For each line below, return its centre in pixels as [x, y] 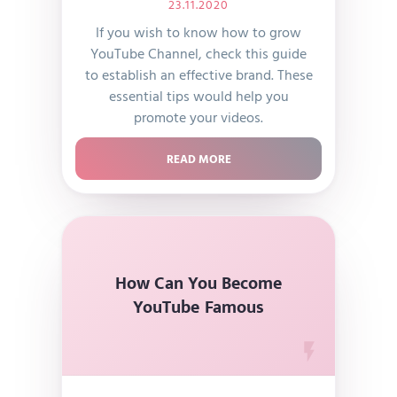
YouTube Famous [198, 307]
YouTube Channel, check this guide [198, 53]
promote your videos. [198, 117]
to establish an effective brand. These [198, 74]
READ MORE [198, 159]
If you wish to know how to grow [198, 32]
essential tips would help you [198, 96]
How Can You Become [198, 283]
